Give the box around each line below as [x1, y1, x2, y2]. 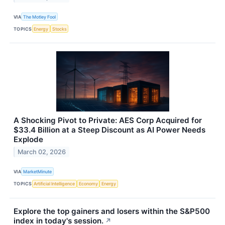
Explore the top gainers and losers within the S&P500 [14, 206, 210, 216]
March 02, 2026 [18, 148, 66, 156]
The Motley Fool [23, 14, 56, 20]
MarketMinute [23, 168, 52, 174]
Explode [14, 135, 43, 145]
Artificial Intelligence [34, 181, 75, 187]
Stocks [52, 26, 67, 32]
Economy [78, 181, 98, 187]
